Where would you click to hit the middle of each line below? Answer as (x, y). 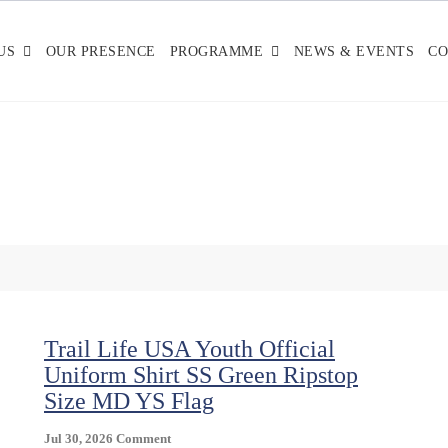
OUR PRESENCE (100, 51)
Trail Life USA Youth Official (189, 349)
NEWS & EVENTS (353, 51)
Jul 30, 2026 (78, 438)
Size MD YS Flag (129, 401)
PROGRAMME (216, 51)
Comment (143, 438)
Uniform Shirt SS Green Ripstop (201, 375)
